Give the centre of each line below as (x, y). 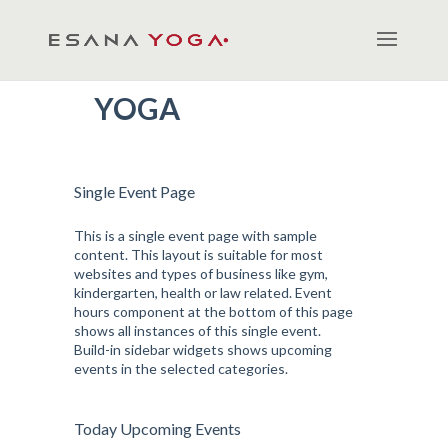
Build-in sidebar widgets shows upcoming (203, 349)
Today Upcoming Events (157, 428)
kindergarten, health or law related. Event (203, 292)
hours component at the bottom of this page (213, 311)
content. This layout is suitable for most (198, 254)
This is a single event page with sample (195, 235)
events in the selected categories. (181, 368)
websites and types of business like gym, (201, 273)
